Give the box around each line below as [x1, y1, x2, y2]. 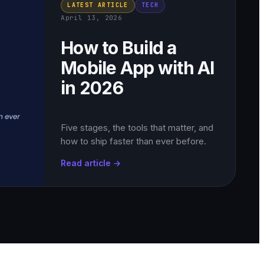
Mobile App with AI [61, 57, 214, 78]
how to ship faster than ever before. [61, 136, 207, 147]
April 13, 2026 [61, 13, 123, 22]
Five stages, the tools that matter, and [61, 122, 214, 134]
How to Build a [61, 37, 177, 58]
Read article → [61, 158, 121, 169]
